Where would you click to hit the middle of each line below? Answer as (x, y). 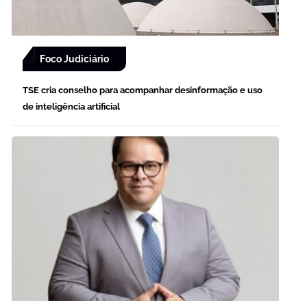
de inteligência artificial (71, 107)
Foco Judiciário (74, 59)
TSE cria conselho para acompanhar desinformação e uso (143, 90)
